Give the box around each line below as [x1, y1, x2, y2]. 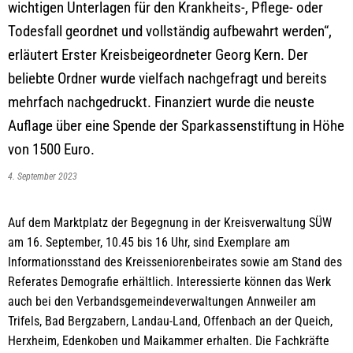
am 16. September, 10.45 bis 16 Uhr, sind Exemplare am [8, 235, 290, 250]
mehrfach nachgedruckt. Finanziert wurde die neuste [8, 93, 314, 111]
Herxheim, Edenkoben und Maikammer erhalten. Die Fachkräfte [8, 333, 329, 348]
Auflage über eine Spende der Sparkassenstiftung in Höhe [8, 117, 344, 135]
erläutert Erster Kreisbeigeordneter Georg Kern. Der [8, 46, 308, 64]
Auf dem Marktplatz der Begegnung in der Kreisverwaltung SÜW [8, 215, 332, 230]
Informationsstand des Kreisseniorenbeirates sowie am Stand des [8, 255, 342, 269]
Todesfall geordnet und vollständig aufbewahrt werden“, [8, 22, 332, 40]
